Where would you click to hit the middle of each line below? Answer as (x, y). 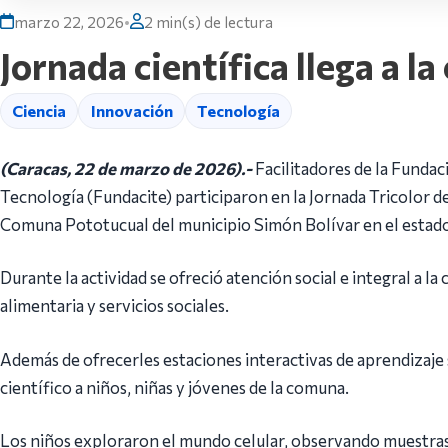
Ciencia (39, 111)
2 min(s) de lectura (208, 21)
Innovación (131, 111)
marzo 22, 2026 (69, 21)
